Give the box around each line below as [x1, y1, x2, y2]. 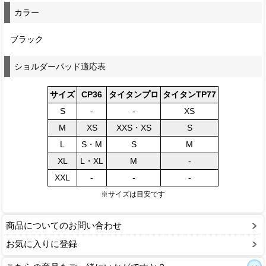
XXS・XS [116, 122, 151, 132]
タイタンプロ [109, 89, 159, 99]
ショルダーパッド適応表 [14, 61, 106, 71]
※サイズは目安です [100, 190, 165, 198]
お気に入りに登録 [6, 239, 77, 249]
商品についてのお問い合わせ [6, 220, 122, 231]
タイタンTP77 [163, 89, 216, 99]
